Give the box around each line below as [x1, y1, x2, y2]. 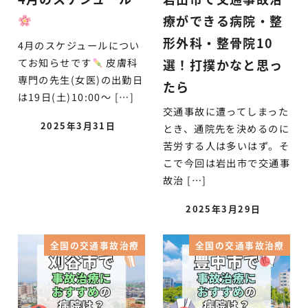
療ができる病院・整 [162, 11, 283, 30]
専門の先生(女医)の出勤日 [17, 73, 144, 87]
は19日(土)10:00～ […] [17, 90, 135, 104]
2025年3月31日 [40, 119, 116, 133]
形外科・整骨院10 [162, 33, 274, 52]
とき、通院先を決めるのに [162, 122, 290, 136]
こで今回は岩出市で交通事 [162, 156, 291, 170]
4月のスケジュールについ [17, 38, 140, 53]
